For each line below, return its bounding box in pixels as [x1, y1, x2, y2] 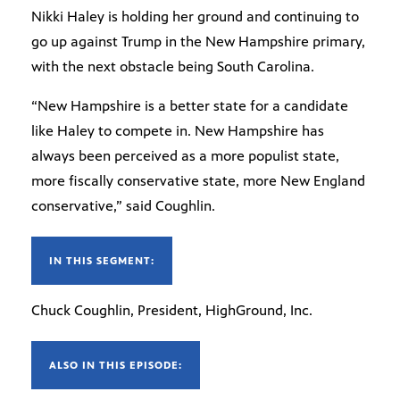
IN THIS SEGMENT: [49, 254, 154, 268]
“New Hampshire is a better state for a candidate [31, 97, 348, 115]
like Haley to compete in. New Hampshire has [31, 122, 324, 140]
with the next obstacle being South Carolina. [31, 58, 314, 76]
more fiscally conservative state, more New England [31, 172, 365, 190]
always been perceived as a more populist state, [31, 147, 339, 165]
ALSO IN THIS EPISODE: [49, 359, 182, 372]
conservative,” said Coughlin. [31, 197, 215, 215]
